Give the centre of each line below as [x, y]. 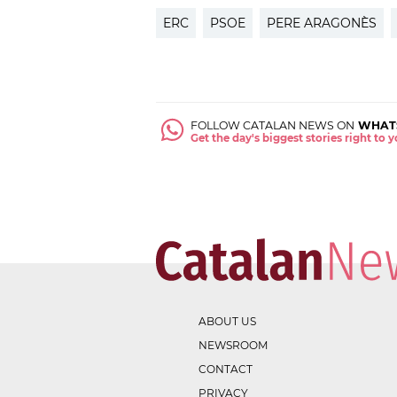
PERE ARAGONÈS [322, 23]
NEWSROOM [233, 345]
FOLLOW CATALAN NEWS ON [273, 125]
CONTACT [226, 369]
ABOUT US [227, 321]
